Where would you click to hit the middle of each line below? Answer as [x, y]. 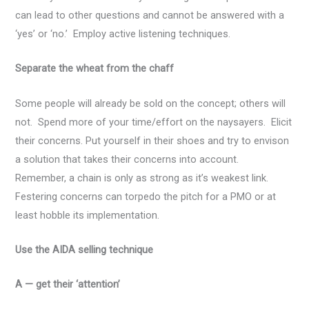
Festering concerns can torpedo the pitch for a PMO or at [146, 196]
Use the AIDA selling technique [84, 250]
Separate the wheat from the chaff [95, 69]
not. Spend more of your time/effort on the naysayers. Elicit [154, 122]
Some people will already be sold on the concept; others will [151, 103]
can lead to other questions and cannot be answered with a [150, 16]
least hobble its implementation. [88, 215]
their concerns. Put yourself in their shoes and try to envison [152, 140]
